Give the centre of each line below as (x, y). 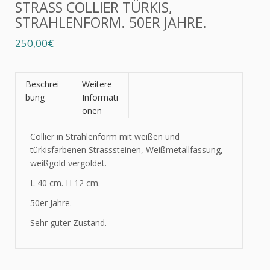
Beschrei (42, 84)
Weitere (97, 84)
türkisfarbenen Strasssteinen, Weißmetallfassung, (127, 150)
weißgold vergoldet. (68, 163)
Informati (100, 97)
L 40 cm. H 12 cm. (65, 183)
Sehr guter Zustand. (68, 223)
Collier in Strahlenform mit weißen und (105, 137)
